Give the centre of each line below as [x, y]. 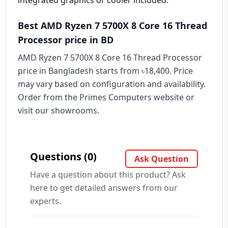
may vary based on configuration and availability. [112, 84]
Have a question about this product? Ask [108, 175]
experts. [46, 201]
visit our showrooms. [59, 110]
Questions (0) [63, 156]
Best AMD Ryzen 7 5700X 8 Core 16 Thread [112, 25]
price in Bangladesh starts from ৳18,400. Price [105, 71]
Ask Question [170, 159]
